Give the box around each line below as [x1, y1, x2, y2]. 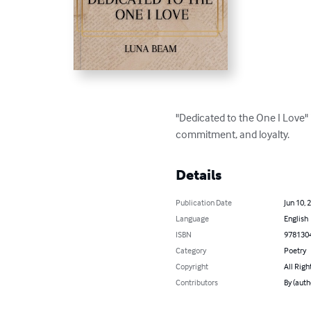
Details [176, 166, 222, 183]
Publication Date [176, 196, 233, 208]
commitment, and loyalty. [176, 126, 290, 141]
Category [176, 244, 207, 255]
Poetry [283, 244, 306, 255]
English [283, 212, 308, 224]
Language [176, 212, 210, 224]
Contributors [176, 276, 219, 287]
